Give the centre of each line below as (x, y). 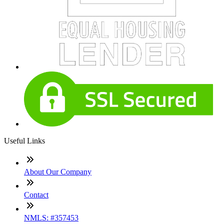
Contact (36, 195)
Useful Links (24, 141)
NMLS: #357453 (51, 218)
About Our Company (58, 172)
